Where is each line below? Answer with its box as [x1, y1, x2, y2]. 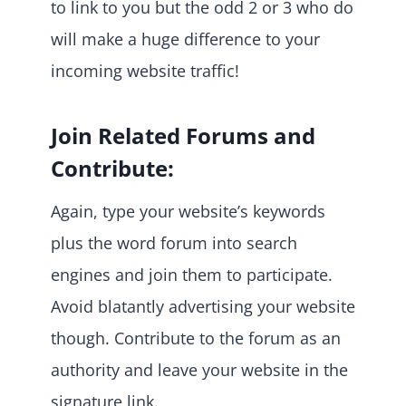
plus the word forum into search [51, 231, 297, 254]
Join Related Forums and [51, 120, 315, 150]
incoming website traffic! [51, 59, 239, 82]
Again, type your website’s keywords [51, 199, 325, 222]
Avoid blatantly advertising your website [51, 295, 355, 317]
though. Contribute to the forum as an [51, 326, 341, 349]
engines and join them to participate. [51, 263, 333, 285]
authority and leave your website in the [51, 358, 348, 381]
